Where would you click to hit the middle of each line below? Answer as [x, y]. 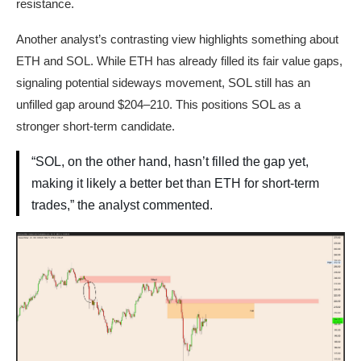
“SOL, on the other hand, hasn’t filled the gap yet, [170, 162]
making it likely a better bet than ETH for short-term [175, 184]
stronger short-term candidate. [95, 127]
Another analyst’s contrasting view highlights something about [177, 39]
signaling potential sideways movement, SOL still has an [163, 83]
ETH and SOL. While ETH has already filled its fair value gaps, [179, 61]
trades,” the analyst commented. [122, 205]
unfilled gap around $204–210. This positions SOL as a [158, 105]
